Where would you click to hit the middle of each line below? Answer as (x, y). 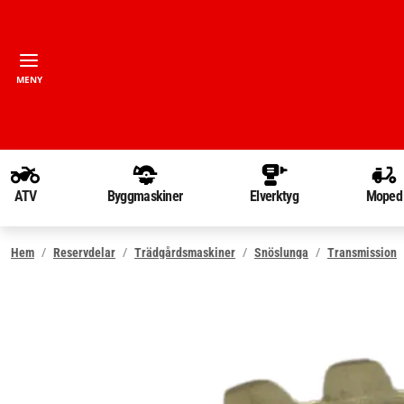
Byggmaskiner (145, 196)
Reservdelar (84, 252)
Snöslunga (281, 252)
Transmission (362, 252)
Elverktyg (274, 196)
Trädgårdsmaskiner (185, 252)
